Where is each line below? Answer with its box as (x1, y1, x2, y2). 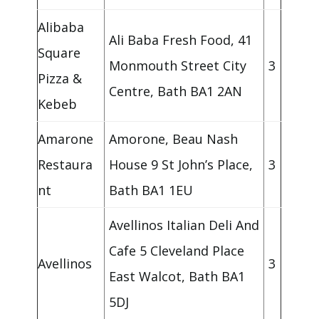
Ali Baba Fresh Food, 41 (109, 31, 253, 49)
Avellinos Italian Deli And (109, 216, 260, 234)
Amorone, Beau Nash (109, 130, 239, 148)
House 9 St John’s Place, (109, 156, 253, 174)
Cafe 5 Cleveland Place (109, 242, 245, 260)
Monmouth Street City (109, 57, 247, 75)
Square (38, 44, 81, 62)
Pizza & (38, 70, 83, 88)
